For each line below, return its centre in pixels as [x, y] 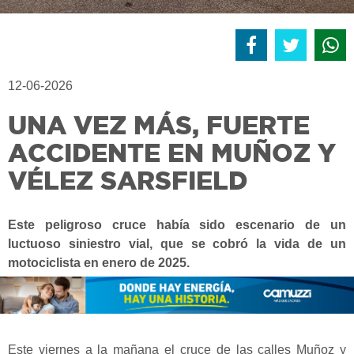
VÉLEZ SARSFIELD [128, 181]
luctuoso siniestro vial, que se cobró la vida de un [177, 244]
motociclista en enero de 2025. [99, 263]
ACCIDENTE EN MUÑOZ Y [172, 153]
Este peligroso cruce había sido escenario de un [177, 225]
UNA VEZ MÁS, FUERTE [159, 125]
